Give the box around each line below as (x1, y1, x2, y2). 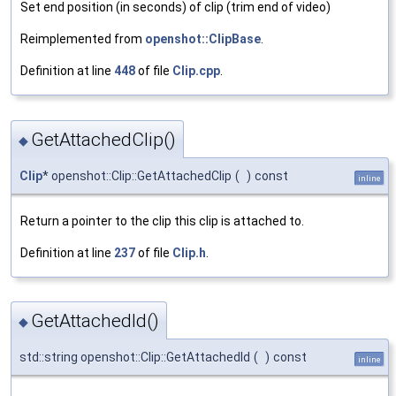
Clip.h (172, 245, 206, 260)
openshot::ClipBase (145, 32, 261, 47)
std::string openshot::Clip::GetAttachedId (19, 350, 250, 364)
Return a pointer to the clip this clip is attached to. (20, 213, 304, 228)
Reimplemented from (20, 32, 145, 47)
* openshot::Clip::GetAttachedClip (42, 168, 232, 183)
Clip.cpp (172, 64, 220, 79)
